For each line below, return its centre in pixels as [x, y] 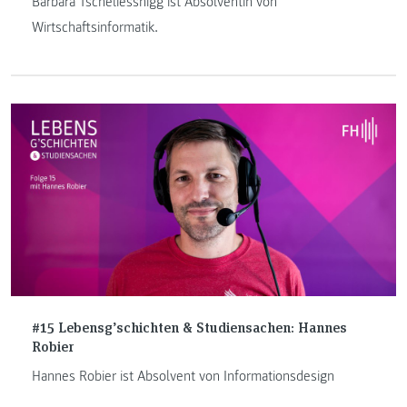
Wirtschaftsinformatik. [94, 27]
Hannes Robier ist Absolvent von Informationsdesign [183, 376]
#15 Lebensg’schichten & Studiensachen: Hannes [189, 326]
